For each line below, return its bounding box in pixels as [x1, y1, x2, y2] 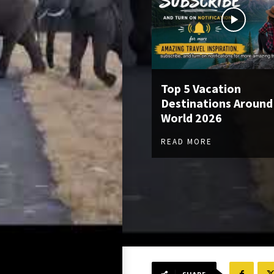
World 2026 [161, 109, 222, 125]
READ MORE [161, 136, 212, 147]
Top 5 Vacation [161, 80, 241, 96]
